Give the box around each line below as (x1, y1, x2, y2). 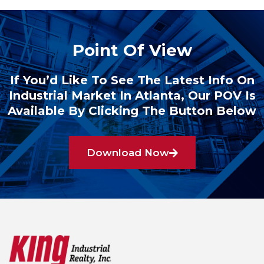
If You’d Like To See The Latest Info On (9, 73, 255, 88)
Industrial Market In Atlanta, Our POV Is (8, 88, 256, 103)
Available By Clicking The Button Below (8, 104, 256, 118)
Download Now (86, 147, 169, 159)
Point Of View (72, 40, 192, 61)
